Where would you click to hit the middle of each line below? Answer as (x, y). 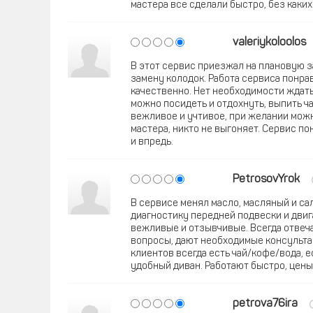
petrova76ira (265, 304)
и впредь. (152, 142)
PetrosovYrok (266, 180)
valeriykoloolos (269, 43)
